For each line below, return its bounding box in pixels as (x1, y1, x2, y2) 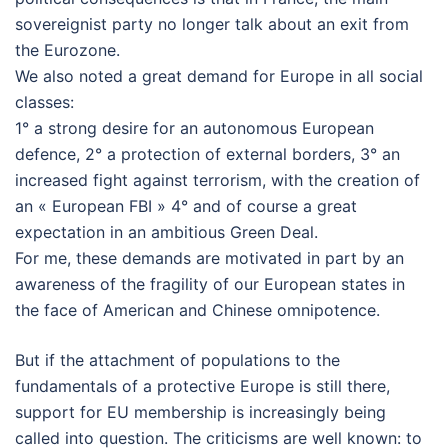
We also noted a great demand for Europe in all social (15, 66, 423, 86)
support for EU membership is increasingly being (15, 402, 386, 422)
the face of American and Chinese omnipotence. (15, 300, 380, 320)
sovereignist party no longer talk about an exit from (15, 14, 409, 34)
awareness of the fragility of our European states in (15, 274, 405, 294)
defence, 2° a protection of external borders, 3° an (15, 144, 400, 164)
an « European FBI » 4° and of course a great (15, 196, 357, 216)
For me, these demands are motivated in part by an (15, 248, 404, 268)
